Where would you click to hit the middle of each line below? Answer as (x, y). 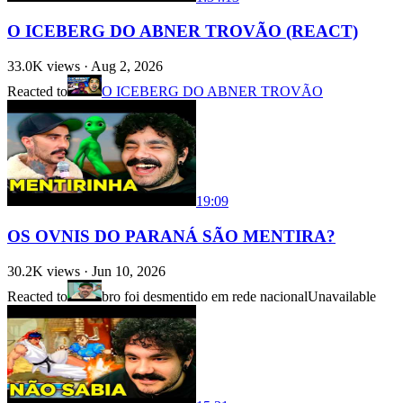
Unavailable (342, 296)
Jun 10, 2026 (129, 271)
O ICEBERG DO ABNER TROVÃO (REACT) (183, 31)
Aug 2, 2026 (127, 67)
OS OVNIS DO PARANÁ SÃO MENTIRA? (171, 236)
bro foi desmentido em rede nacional (205, 296)
